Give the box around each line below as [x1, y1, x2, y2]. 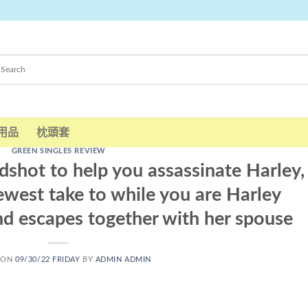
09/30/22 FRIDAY [15, 255, 80, 263]
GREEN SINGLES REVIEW [11, 147, 106, 155]
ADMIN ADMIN [95, 255, 151, 263]
